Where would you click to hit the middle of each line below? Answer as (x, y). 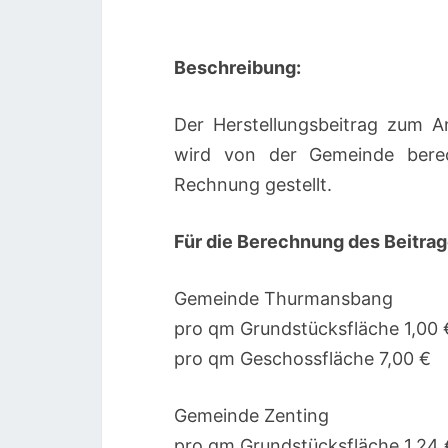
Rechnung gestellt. (253, 184)
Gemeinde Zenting (251, 415)
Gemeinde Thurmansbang (283, 298)
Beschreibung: (237, 67)
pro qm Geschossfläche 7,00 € (302, 358)
